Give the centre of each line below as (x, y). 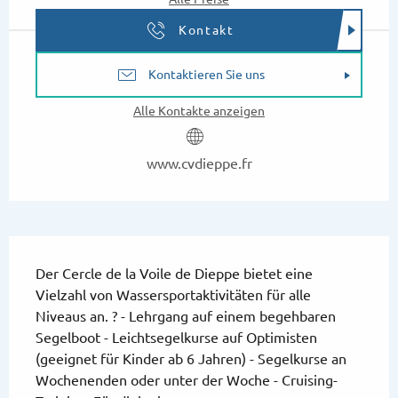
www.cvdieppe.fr (199, 164)
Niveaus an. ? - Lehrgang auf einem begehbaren (186, 317)
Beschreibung (78, 252)
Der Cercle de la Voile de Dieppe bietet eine (174, 274)
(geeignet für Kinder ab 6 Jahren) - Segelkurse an (191, 359)
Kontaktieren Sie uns (206, 75)
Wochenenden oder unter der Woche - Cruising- (187, 381)
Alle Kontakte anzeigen (199, 111)
